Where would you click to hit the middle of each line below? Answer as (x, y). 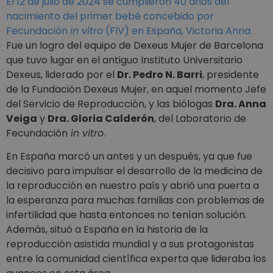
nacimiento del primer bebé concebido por (110, 16)
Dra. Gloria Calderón (101, 118)
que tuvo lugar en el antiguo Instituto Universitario (124, 60)
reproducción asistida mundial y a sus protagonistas (130, 244)
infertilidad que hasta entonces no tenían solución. (126, 214)
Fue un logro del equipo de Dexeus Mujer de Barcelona (135, 45)
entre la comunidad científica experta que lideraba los (136, 258)
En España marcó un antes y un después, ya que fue (129, 156)
